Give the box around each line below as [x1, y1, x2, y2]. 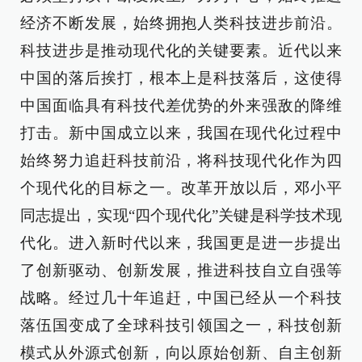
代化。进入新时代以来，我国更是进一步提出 [20, 234, 342, 251]
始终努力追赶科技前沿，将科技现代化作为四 [20, 152, 342, 169]
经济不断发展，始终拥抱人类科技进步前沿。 [20, 15, 342, 32]
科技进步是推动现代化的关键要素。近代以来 [20, 42, 342, 59]
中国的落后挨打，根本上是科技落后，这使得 [20, 69, 342, 86]
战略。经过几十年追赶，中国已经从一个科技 [20, 289, 342, 306]
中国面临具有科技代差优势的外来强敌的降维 [20, 97, 342, 114]
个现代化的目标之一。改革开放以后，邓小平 [20, 179, 342, 196]
